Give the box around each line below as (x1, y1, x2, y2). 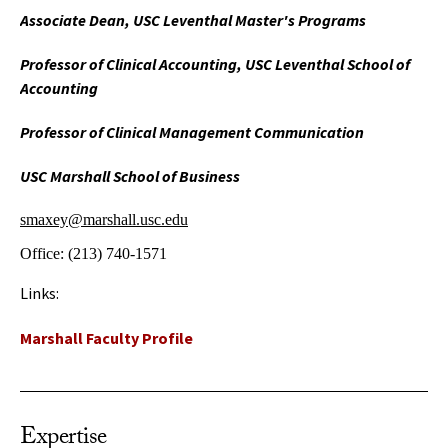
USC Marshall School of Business (20, 166, 240, 186)
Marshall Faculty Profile (20, 328, 193, 348)
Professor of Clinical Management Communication (20, 122, 364, 142)
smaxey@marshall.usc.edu (20, 211, 188, 228)
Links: (20, 283, 59, 303)
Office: (20, 245, 68, 262)
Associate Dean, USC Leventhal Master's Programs (20, 10, 366, 30)
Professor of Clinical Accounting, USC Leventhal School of (20, 54, 410, 74)
